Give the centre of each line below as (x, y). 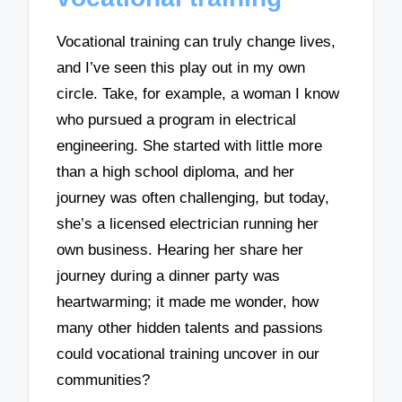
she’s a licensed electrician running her (188, 224)
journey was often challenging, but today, (193, 198)
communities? (104, 380)
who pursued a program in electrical (177, 120)
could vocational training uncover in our (188, 354)
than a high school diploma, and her (176, 172)
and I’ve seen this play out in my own (181, 68)
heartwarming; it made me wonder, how (188, 302)
